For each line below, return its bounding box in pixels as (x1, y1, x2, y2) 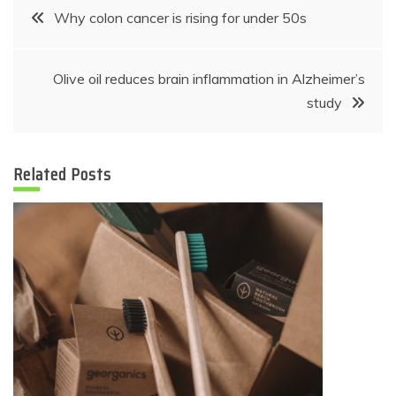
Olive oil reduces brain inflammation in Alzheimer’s (53, 70, 365, 88)
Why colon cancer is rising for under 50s (54, 9, 307, 27)
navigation (12, 37, 124, 81)
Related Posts (13, 160, 111, 188)
